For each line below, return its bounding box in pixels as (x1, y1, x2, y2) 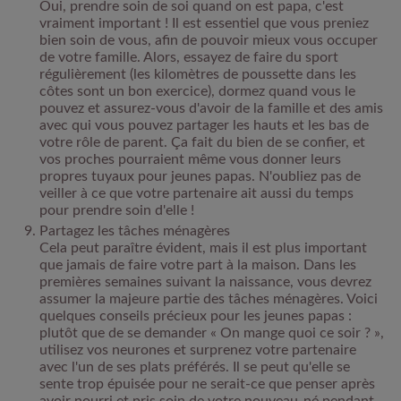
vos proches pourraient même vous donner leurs (39, 151, 341, 166)
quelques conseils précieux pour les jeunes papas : (39, 308, 352, 323)
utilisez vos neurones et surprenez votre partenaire (39, 342, 356, 357)
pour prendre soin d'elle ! (39, 202, 194, 218)
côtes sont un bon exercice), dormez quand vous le (39, 83, 355, 98)
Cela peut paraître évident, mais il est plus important (39, 240, 367, 255)
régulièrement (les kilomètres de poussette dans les (39, 66, 356, 81)
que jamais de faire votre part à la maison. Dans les (39, 257, 356, 272)
